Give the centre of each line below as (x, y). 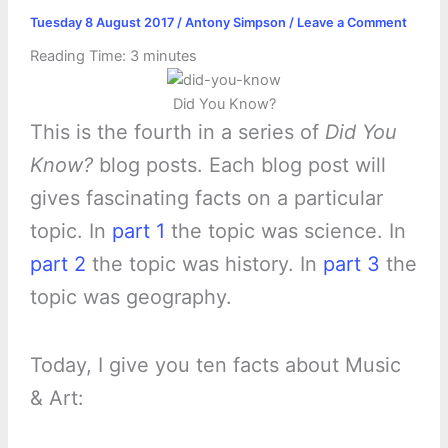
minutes (169, 56)
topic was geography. (130, 297)
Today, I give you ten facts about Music (215, 365)
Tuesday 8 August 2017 (103, 22)
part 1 (138, 231)
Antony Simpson (236, 22)
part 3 (351, 264)
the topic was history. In (204, 264)
